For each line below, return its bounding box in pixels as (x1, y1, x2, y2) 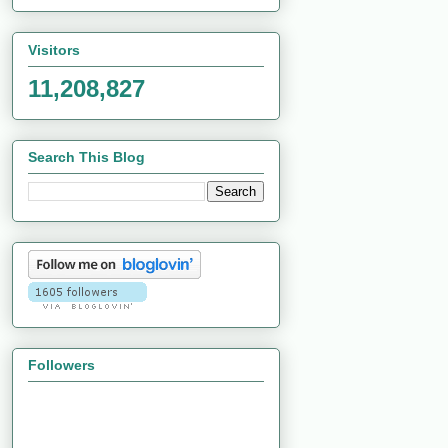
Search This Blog (28, 148, 145, 165)
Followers (28, 357, 95, 374)
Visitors (28, 41, 80, 58)
